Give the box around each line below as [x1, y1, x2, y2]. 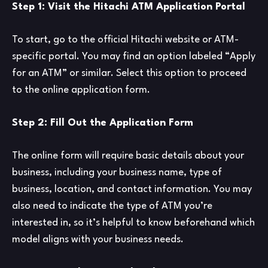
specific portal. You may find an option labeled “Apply [12, 51, 255, 62]
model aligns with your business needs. [12, 234, 184, 245]
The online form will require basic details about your [12, 151, 244, 162]
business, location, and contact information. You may [12, 184, 252, 195]
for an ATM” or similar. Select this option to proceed [12, 68, 246, 79]
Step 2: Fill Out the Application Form [12, 118, 193, 129]
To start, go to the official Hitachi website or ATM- [12, 35, 239, 45]
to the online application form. [12, 85, 150, 96]
